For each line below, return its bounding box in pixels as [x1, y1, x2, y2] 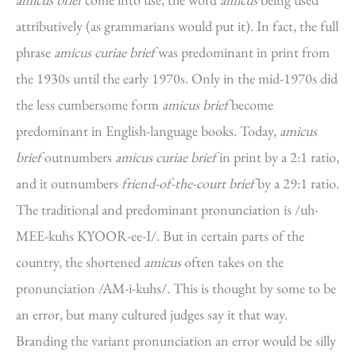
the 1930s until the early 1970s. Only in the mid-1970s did [16, 69, 338, 87]
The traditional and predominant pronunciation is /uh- [16, 200, 319, 219]
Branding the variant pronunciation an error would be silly [16, 331, 336, 350]
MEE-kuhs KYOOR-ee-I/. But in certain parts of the [16, 226, 304, 245]
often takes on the [181, 253, 284, 271]
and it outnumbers [16, 174, 122, 192]
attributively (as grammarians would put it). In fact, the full [16, 17, 339, 35]
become [228, 95, 273, 114]
